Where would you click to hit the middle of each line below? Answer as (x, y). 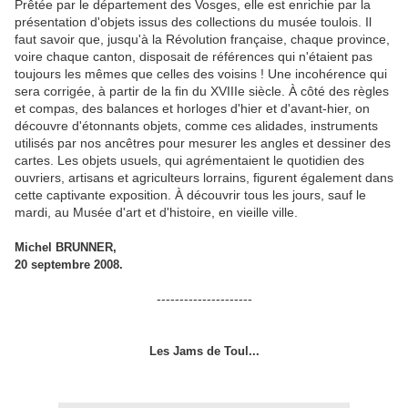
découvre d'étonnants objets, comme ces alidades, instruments (196, 125)
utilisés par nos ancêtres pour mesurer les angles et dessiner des (203, 143)
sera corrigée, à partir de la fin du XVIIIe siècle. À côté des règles (202, 91)
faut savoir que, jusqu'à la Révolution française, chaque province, (202, 39)
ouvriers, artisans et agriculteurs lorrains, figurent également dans (204, 177)
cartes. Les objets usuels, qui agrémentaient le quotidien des (189, 160)
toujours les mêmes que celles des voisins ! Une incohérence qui (201, 73)
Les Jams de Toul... (204, 351)
